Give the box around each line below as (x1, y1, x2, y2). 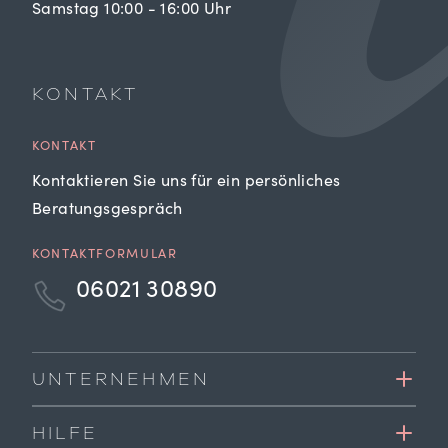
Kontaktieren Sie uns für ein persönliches (32, 174, 341, 191)
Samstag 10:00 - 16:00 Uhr (32, 2, 231, 19)
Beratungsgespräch (32, 202, 183, 219)
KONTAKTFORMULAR (32, 249, 178, 263)
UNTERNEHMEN (32, 367, 211, 392)
